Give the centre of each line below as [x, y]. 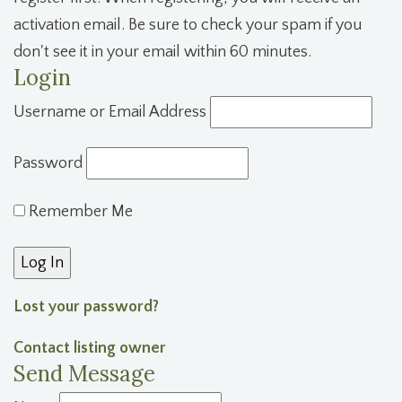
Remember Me [79, 212]
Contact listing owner [90, 349]
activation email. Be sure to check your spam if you [188, 26]
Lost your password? [86, 307]
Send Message [84, 374]
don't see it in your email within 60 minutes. [162, 52]
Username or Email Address [110, 113]
